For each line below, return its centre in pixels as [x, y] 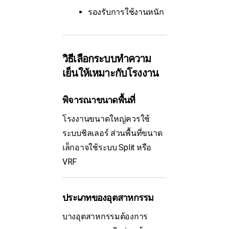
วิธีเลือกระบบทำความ [107, 59]
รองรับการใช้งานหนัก [126, 12]
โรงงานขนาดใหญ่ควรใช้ [106, 119]
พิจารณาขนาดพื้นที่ [99, 100]
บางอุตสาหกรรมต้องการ [105, 217]
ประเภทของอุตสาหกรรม [108, 198]
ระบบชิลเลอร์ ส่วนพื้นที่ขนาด [112, 133]
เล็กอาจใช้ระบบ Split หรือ [107, 148]
